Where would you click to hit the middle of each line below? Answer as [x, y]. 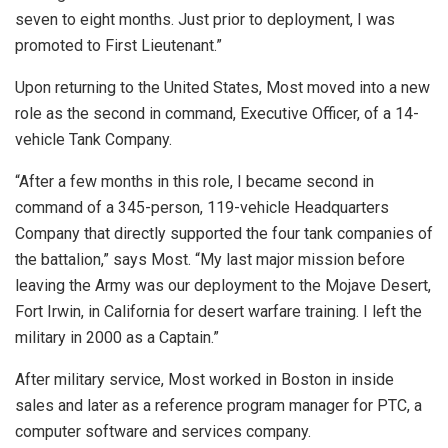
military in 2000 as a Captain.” [117, 337]
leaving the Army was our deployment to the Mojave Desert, [223, 285]
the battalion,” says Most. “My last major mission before [210, 259]
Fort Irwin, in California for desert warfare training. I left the [218, 311]
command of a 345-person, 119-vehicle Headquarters [202, 207]
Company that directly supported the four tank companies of [224, 233]
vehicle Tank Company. [93, 139]
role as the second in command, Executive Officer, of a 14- [217, 113]
